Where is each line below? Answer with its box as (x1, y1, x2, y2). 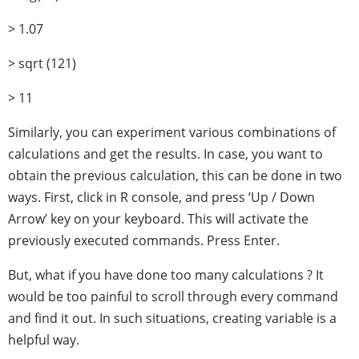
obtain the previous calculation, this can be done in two (8, 167, 342, 184)
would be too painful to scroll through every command (8, 288, 338, 305)
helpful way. (8, 331, 79, 349)
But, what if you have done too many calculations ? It (8, 266, 324, 284)
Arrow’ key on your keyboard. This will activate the (8, 210, 309, 228)
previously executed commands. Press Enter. (8, 232, 280, 249)
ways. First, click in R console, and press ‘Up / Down (8, 188, 315, 206)
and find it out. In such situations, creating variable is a (8, 309, 337, 327)
